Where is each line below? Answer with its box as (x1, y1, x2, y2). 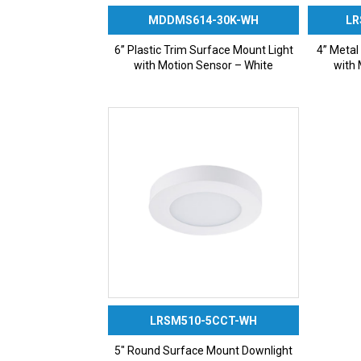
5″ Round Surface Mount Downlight (114, 343, 293, 357)
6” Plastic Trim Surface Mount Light (114, 44, 293, 57)
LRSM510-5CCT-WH (150, 313, 258, 327)
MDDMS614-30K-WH (148, 14, 259, 27)
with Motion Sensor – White (134, 59, 274, 73)
